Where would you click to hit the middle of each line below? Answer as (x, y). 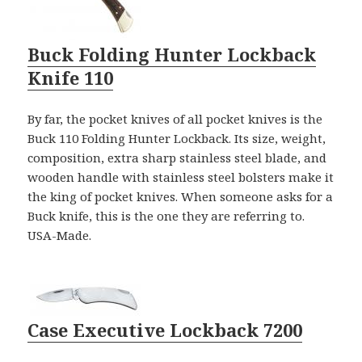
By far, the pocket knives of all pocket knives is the (175, 118)
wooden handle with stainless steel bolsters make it (181, 177)
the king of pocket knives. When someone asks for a (181, 196)
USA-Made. (60, 235)
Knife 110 (71, 77)
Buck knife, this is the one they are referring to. (168, 215)
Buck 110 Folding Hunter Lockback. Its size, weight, (177, 138)
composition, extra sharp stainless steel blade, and (177, 157)
